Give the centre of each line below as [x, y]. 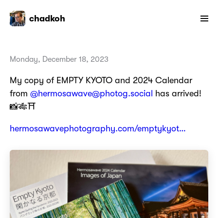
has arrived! [177, 94]
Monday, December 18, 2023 [59, 60]
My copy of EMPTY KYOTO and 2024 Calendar [101, 81]
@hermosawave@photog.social [91, 94]
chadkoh [47, 19]
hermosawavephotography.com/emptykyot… [98, 129]
